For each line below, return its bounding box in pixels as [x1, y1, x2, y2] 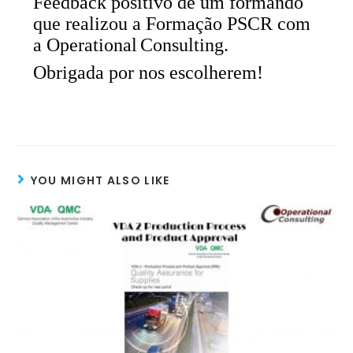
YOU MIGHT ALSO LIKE [30, 173, 170, 189]
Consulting [140, 35, 225, 56]
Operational [46, 35, 138, 56]
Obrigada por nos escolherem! [33, 62, 264, 84]
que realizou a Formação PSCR [33, 13, 278, 35]
